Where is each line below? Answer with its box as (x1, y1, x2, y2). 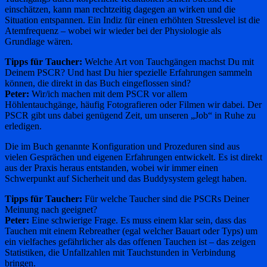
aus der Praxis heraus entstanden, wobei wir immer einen (5, 162, 218, 173)
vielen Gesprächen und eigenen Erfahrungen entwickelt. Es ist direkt (5, 151, 262, 162)
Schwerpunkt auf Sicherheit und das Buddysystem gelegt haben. (5, 173, 247, 184)
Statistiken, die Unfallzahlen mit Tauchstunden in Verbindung (5, 247, 235, 257)
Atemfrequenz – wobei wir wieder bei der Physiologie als (5, 25, 221, 36)
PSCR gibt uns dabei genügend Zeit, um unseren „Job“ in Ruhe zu (5, 110, 256, 120)
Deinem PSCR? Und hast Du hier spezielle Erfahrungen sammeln (5, 67, 252, 77)
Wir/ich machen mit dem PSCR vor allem (29, 88, 187, 99)
